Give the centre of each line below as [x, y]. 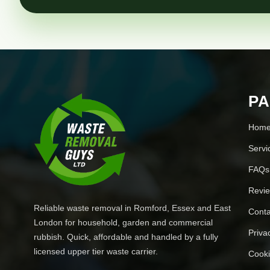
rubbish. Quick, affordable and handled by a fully [126, 237]
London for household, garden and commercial [123, 222]
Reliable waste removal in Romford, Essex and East [132, 208]
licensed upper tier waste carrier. [96, 251]
